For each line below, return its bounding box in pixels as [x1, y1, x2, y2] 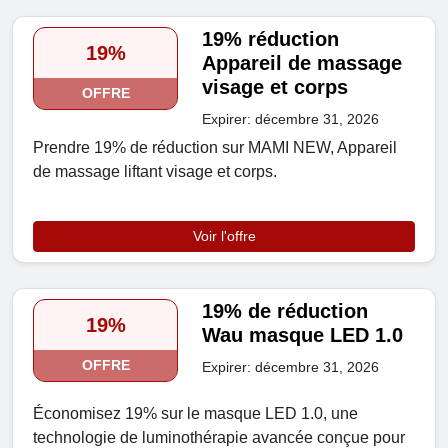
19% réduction [202, 28, 340, 51]
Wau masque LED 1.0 [202, 324, 404, 347]
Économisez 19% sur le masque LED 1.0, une [33, 405, 358, 423]
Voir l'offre [192, 228, 256, 245]
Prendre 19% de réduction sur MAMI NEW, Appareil [33, 139, 397, 157]
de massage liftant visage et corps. [33, 163, 277, 181]
